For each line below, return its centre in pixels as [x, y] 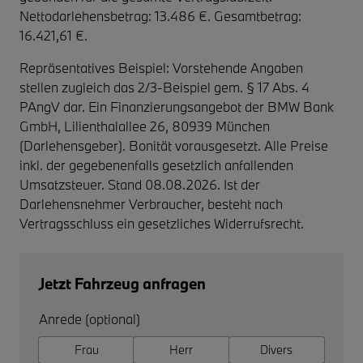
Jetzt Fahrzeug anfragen [122, 283]
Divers [277, 349]
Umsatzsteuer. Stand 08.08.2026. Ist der [140, 184]
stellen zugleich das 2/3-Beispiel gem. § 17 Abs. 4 [164, 87]
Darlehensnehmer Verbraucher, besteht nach [151, 203]
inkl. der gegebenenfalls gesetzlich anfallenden [156, 164]
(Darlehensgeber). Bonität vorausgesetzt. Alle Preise [174, 145]
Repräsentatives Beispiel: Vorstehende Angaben [161, 67]
